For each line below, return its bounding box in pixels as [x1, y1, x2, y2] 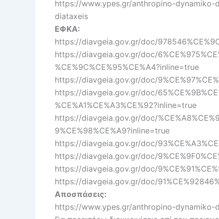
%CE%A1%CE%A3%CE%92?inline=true [55, 100, 197, 110]
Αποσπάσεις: [55, 189, 107, 199]
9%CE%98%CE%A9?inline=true [55, 125, 170, 135]
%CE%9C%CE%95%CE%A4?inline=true [55, 62, 199, 72]
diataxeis [55, 11, 88, 21]
